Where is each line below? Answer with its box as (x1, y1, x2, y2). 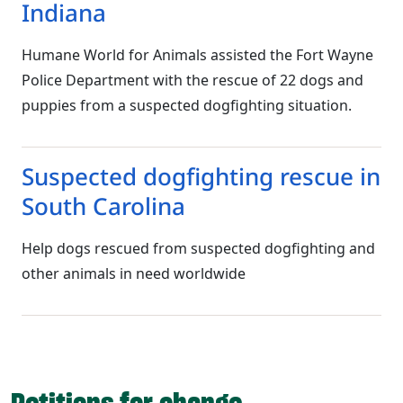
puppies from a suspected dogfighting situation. (22, 94, 352, 115)
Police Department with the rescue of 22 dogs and (22, 69, 363, 90)
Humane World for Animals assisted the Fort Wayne (22, 44, 373, 65)
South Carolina (22, 189, 185, 222)
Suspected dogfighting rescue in (22, 159, 381, 193)
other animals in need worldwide (22, 263, 246, 283)
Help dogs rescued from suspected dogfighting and (22, 237, 375, 258)
